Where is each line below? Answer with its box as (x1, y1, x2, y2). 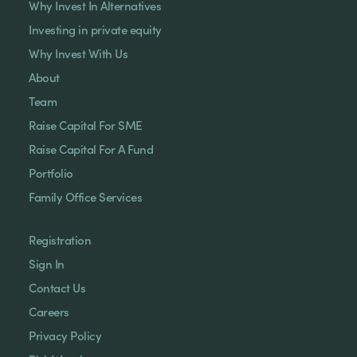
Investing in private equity (29, 20, 162, 37)
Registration (29, 230, 91, 248)
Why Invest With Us (29, 44, 127, 61)
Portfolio (29, 163, 73, 181)
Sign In (29, 254, 65, 272)
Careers (29, 302, 69, 320)
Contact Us (29, 278, 85, 296)
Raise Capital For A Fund (29, 139, 153, 157)
